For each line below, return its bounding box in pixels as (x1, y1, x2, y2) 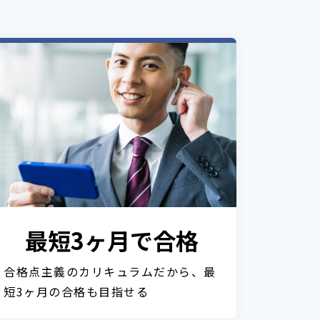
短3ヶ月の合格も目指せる (4, 283, 149, 300)
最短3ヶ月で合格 (24, 224, 199, 256)
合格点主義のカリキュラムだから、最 (4, 263, 216, 280)
